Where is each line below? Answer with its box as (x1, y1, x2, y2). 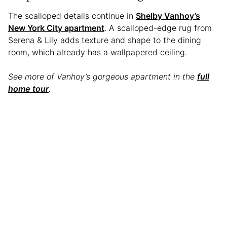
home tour (8, 83, 49, 94)
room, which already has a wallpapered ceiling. (8, 47, 190, 57)
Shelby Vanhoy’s (136, 10, 200, 21)
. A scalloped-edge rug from (104, 22, 212, 33)
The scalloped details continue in (8, 10, 136, 21)
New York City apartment (8, 22, 104, 33)
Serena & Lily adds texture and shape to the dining (8, 34, 201, 45)
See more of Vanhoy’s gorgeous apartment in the (8, 71, 197, 82)
